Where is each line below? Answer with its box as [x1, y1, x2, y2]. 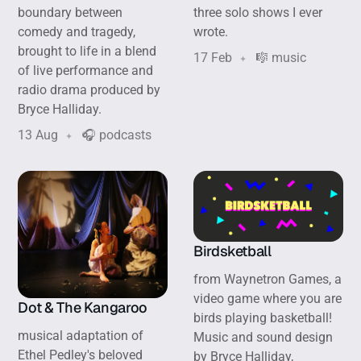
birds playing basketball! [193, 309, 332, 326]
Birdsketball [193, 241, 275, 260]
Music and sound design [193, 329, 333, 345]
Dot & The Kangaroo [18, 297, 151, 317]
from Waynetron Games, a [193, 271, 342, 287]
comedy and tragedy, [18, 23, 136, 39]
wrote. [193, 23, 228, 39]
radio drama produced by [18, 81, 161, 98]
